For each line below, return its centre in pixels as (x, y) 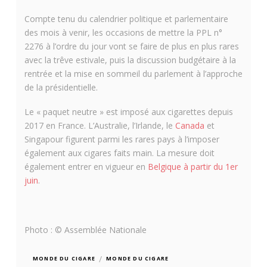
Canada (190, 126)
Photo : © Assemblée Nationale (85, 229)
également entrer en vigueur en (86, 167)
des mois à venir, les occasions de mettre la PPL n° (123, 32)
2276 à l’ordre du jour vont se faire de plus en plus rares (131, 46)
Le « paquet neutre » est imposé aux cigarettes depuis (128, 112)
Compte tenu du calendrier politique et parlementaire (126, 18)
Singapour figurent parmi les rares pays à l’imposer (122, 139)
